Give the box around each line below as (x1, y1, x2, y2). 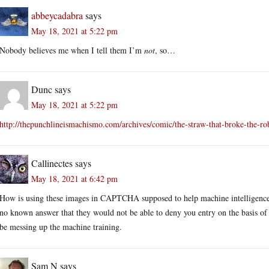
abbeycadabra (31, 8, 83, 22)
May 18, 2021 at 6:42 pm (31, 172, 118, 184)
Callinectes (31, 156, 73, 169)
